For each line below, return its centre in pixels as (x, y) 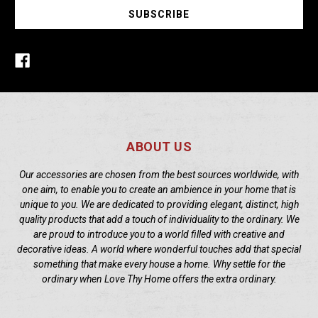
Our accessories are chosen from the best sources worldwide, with (159, 175)
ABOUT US (159, 147)
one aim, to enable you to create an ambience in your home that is (159, 190)
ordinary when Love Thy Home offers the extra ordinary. (159, 279)
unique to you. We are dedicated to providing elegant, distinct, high (159, 205)
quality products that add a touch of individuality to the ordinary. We (159, 220)
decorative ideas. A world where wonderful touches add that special (159, 250)
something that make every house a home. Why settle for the (159, 264)
